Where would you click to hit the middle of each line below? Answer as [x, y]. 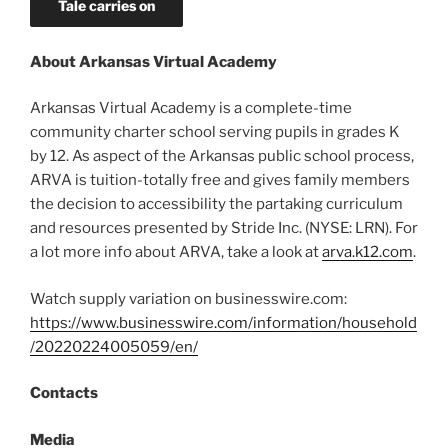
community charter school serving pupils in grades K [215, 132]
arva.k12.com [367, 252]
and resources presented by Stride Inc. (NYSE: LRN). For [224, 228]
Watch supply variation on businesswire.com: [188, 298]
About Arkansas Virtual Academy [153, 61]
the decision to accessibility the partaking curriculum [216, 204]
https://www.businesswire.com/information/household [223, 322]
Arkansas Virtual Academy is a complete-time [191, 108]
